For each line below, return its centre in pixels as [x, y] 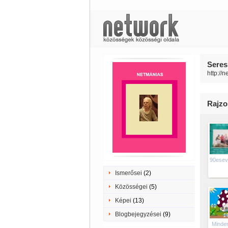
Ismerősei [128, 173]
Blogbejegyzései [138, 214]
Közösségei [131, 187]
